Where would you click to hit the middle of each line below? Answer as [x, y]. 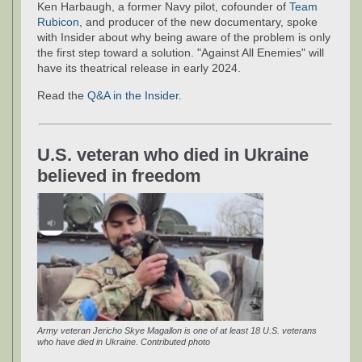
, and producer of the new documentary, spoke [198, 21]
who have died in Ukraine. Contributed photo [124, 341]
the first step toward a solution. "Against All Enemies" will [181, 52]
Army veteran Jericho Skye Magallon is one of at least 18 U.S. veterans [177, 330]
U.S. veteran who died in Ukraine [173, 155]
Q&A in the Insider [133, 95]
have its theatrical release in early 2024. [139, 67]
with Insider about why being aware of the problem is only [184, 37]
